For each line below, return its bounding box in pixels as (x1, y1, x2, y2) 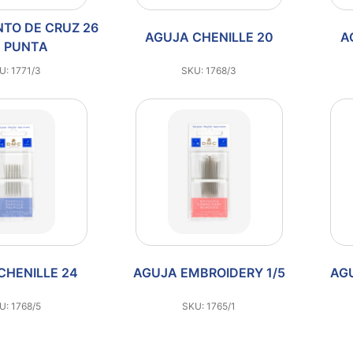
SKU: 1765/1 (182, 299, 236, 312)
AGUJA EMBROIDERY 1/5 (132, 264, 285, 281)
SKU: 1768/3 (181, 65, 237, 76)
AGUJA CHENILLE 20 (144, 29, 273, 45)
